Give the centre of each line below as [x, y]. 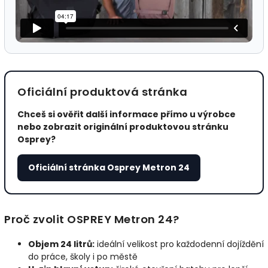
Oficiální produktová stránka [102, 92]
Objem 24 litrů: [61, 244]
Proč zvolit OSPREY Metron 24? [92, 219]
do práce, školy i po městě [83, 257]
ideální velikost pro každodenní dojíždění [179, 244]
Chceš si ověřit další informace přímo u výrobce [127, 114]
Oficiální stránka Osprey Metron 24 [109, 167]
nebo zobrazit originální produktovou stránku [123, 127]
